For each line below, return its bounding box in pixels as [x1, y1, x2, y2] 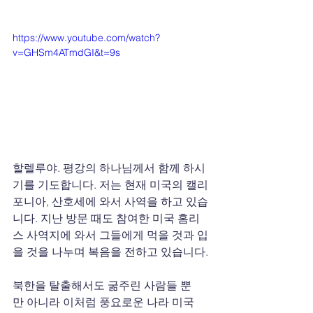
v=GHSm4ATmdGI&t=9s [13, 46, 120, 59]
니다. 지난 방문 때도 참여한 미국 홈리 [13, 210, 200, 225]
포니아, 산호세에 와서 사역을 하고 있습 [13, 194, 208, 208]
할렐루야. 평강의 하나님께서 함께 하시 [13, 160, 205, 175]
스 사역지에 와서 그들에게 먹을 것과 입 [13, 227, 208, 242]
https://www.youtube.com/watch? [13, 31, 160, 44]
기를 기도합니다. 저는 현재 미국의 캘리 [13, 177, 208, 191]
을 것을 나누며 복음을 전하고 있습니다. [13, 244, 208, 259]
